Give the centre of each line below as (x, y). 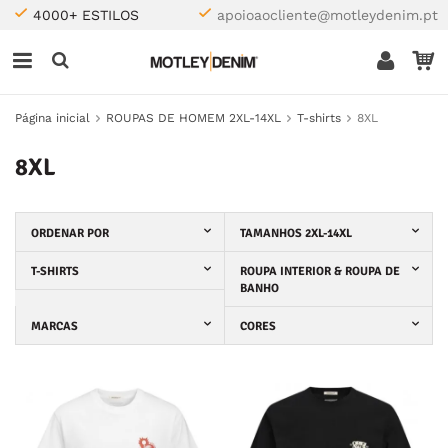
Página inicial (52, 118)
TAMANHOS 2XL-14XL (295, 233)
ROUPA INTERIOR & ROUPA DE (319, 271)
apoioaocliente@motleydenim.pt (327, 15)
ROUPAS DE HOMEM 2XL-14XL (193, 118)
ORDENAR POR (70, 233)
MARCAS (54, 326)
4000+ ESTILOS (86, 15)
